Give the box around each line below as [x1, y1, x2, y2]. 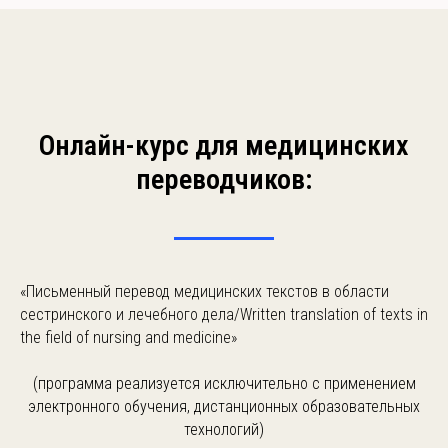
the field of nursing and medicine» [20, 328, 237, 347]
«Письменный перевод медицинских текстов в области [20, 282, 389, 301]
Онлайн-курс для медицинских [39, 129, 409, 162]
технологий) [184, 420, 264, 439]
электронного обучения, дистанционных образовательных [28, 397, 420, 416]
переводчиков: [136, 163, 312, 196]
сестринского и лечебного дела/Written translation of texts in [20, 305, 428, 324]
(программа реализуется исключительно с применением [32, 374, 416, 393]
